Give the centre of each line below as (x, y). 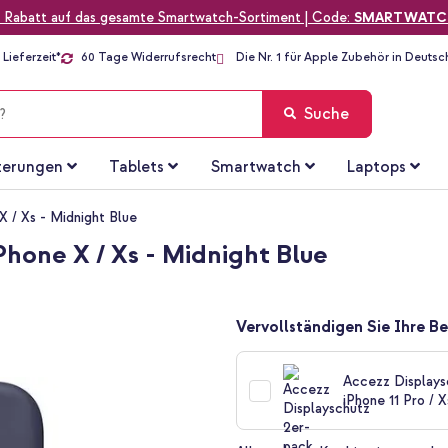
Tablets (136, 167)
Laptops (376, 167)
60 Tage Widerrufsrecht (148, 58)
